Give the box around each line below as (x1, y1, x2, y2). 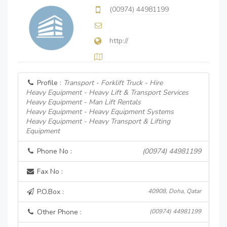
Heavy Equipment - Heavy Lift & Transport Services (26, 88, 188, 97)
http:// (109, 36, 128, 46)
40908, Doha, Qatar (148, 187, 201, 195)
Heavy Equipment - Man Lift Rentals (26, 97, 141, 107)
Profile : (35, 78, 63, 88)
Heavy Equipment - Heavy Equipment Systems (26, 107, 174, 117)
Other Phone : (35, 207, 82, 217)
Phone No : (35, 146, 72, 156)
